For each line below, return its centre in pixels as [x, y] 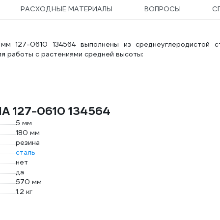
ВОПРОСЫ [162, 9]
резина [28, 142]
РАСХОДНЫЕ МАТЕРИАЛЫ [67, 9]
